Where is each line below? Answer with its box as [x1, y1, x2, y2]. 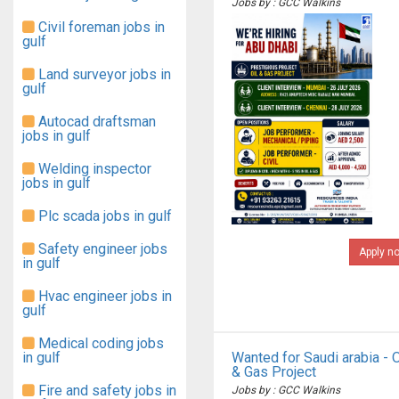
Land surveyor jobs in [35, 66, 171, 83]
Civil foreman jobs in [35, 19, 165, 36]
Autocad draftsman [35, 113, 156, 130]
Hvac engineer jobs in [35, 288, 172, 305]
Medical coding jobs [35, 335, 164, 352]
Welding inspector [35, 160, 151, 177]
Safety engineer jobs [35, 240, 167, 257]
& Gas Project [232, 363, 316, 380]
